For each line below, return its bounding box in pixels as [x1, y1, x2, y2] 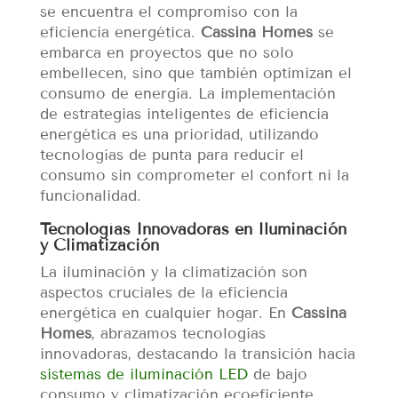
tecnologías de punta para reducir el [39, 145, 304, 164]
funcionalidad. [39, 186, 141, 205]
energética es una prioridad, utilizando [39, 124, 319, 144]
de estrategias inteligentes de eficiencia [39, 104, 329, 123]
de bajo [247, 364, 307, 384]
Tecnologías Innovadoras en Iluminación [39, 219, 346, 239]
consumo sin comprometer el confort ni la [39, 165, 349, 185]
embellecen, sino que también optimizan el [39, 63, 352, 83]
